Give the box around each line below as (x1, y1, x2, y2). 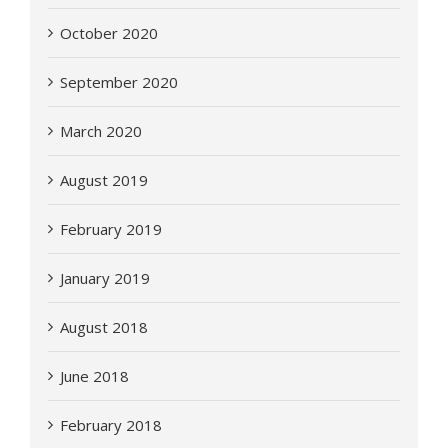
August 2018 (60, 316, 148, 337)
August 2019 (60, 169, 148, 190)
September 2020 (60, 71, 178, 92)
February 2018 (60, 414, 162, 435)
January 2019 (60, 267, 150, 288)
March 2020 (60, 120, 142, 141)
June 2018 (60, 365, 129, 386)
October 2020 (60, 22, 158, 43)
